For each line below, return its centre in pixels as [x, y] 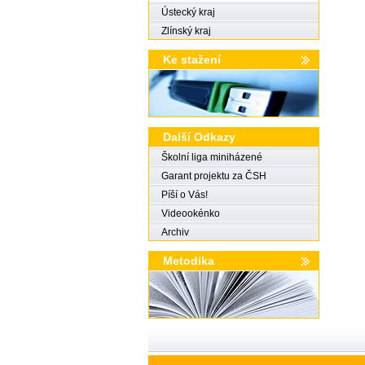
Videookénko [191, 213]
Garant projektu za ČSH [214, 176]
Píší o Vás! [185, 195]
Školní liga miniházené [212, 157]
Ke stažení [192, 59]
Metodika [189, 261]
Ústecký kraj [188, 12]
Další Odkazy [199, 137]
